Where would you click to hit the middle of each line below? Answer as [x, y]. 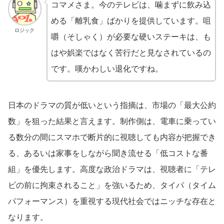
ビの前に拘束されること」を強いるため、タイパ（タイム [112, 185]
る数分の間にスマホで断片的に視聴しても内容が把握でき [112, 137]
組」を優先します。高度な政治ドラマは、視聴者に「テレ [112, 169]
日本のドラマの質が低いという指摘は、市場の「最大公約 [112, 105]
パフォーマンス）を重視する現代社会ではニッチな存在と [112, 201]
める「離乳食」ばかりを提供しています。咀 [131, 20]
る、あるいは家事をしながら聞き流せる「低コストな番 [108, 153]
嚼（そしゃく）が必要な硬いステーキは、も [131, 36]
